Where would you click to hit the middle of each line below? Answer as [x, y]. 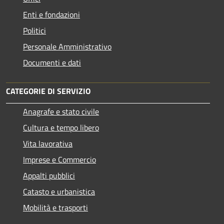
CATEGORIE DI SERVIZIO [48, 91]
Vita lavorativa [48, 143]
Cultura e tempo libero [61, 127]
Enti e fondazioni [51, 14]
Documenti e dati [52, 62]
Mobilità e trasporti [55, 207]
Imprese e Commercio [59, 159]
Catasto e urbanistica [59, 191]
